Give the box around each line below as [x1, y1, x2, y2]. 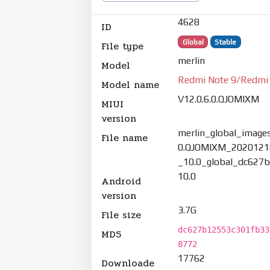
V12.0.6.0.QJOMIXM [178, 93, 260, 105]
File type [101, 38, 143, 54]
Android [101, 173, 141, 189]
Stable [215, 37, 237, 46]
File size [101, 207, 141, 222]
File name [101, 130, 148, 145]
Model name [101, 77, 159, 92]
